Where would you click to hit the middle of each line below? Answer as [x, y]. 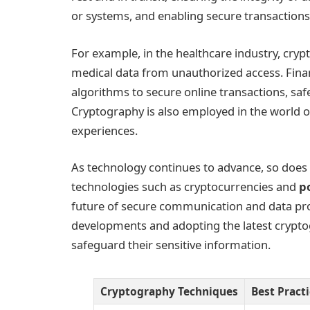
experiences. [104, 130]
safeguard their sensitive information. [171, 245]
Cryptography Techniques [169, 292]
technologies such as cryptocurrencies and [185, 187]
